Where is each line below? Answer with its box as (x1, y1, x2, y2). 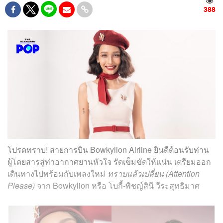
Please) (7, 179, 35, 191)
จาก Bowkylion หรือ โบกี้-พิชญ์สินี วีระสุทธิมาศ (35, 179, 200, 191)
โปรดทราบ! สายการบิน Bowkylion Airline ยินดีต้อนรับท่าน (7, 143, 209, 155)
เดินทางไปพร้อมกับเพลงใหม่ (7, 167, 108, 179)
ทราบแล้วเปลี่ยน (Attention (108, 167, 200, 179)
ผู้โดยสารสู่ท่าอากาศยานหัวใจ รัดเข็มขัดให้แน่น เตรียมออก (7, 155, 211, 167)
